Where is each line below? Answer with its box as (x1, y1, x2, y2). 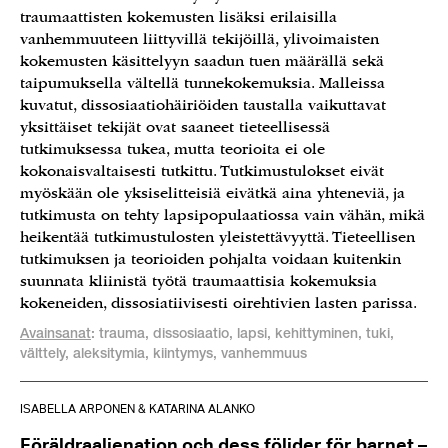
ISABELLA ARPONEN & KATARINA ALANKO (20, 401, 255, 416)
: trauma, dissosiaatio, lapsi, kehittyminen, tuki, (91, 328, 394, 342)
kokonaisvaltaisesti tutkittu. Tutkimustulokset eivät (20, 162, 384, 180)
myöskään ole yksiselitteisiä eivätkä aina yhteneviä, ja (20, 184, 405, 202)
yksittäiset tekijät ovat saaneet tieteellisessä (20, 118, 330, 136)
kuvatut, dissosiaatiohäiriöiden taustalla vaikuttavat (20, 96, 386, 114)
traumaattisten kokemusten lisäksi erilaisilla (20, 8, 337, 26)
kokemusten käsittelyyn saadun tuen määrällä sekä (20, 52, 384, 70)
